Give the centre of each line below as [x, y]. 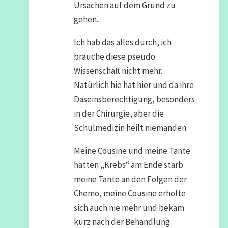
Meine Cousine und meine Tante [132, 151]
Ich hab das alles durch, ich [122, 42]
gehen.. [87, 19]
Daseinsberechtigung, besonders [134, 99]
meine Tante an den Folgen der [130, 179]
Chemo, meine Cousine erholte [130, 193]
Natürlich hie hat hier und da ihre [134, 85]
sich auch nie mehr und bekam [129, 208]
